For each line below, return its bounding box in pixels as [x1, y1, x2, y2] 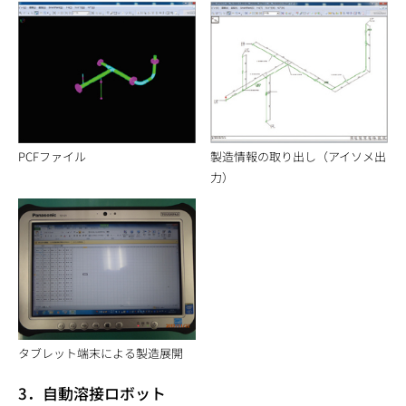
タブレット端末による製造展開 [18, 344, 183, 362]
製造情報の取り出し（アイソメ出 [210, 148, 387, 165]
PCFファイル [18, 148, 86, 165]
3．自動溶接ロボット [18, 381, 166, 404]
